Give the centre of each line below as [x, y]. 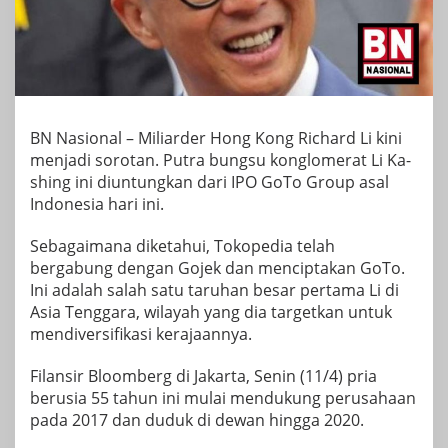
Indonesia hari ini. [97, 203]
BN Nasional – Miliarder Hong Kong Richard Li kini [216, 137]
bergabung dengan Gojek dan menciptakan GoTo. [217, 267]
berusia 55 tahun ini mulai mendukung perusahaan [223, 397]
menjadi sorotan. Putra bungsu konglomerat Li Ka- [220, 159]
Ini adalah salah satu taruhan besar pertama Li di [214, 289]
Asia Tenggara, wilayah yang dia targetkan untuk [211, 311]
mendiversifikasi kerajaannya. [141, 333]
